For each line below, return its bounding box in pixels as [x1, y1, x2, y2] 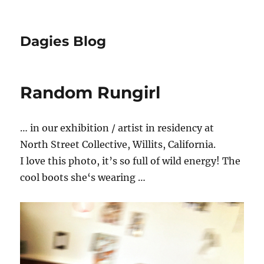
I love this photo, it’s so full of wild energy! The [20, 155, 241, 167]
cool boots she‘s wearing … [20, 171, 146, 183]
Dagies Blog [20, 33, 107, 49]
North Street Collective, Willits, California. [20, 138, 216, 150]
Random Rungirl [20, 82, 161, 103]
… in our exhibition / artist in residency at [20, 122, 214, 134]
